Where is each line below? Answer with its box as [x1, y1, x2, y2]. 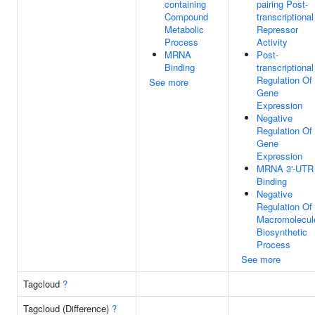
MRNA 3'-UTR [257, 162, 314, 175]
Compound [165, 10, 208, 23]
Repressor [257, 22, 298, 36]
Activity [257, 35, 288, 49]
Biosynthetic [257, 225, 307, 238]
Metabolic [165, 22, 204, 36]
